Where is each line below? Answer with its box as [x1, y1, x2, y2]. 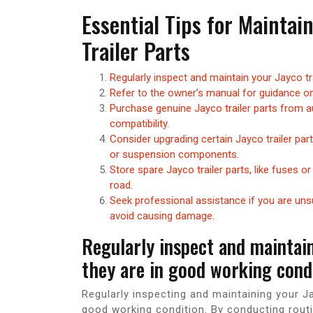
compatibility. [110, 117, 169, 131]
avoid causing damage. [110, 210, 214, 223]
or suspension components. [110, 148, 239, 161]
